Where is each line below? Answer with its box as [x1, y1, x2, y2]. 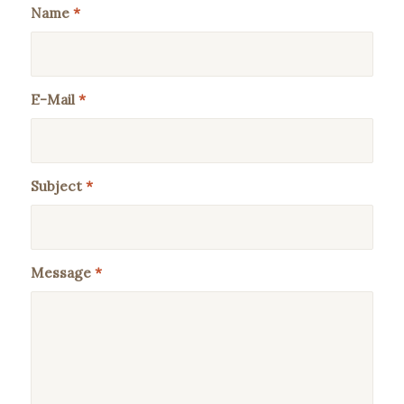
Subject [30, 176, 86, 195]
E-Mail [30, 89, 78, 108]
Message [30, 262, 95, 281]
